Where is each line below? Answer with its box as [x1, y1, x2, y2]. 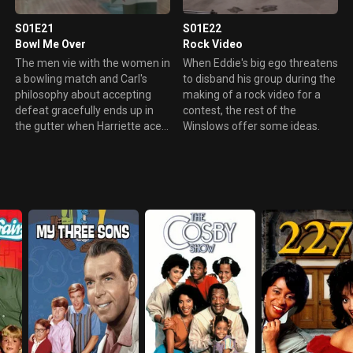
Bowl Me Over [14, 37, 86, 50]
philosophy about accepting [14, 87, 151, 101]
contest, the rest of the [182, 103, 296, 117]
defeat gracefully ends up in [14, 103, 154, 117]
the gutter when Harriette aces [14, 119, 167, 132]
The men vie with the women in [14, 56, 170, 69]
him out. [14, 135, 55, 148]
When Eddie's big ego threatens [182, 56, 338, 69]
